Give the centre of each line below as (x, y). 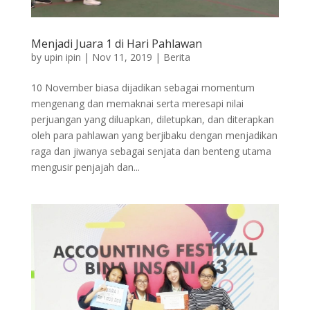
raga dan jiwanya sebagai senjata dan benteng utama (151, 152)
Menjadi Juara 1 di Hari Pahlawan (116, 44)
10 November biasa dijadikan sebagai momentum (143, 88)
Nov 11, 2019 (122, 57)
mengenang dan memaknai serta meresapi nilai (137, 104)
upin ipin (62, 57)
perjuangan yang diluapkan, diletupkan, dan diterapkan (152, 120)
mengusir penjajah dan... (85, 167)
